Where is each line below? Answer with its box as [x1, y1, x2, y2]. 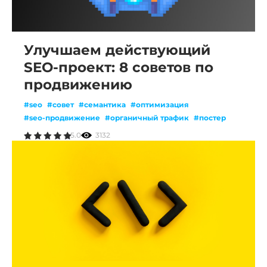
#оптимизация [131, 100, 189, 110]
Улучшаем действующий [24, 41, 210, 59]
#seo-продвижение [24, 113, 100, 123]
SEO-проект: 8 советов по [24, 58, 213, 76]
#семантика [79, 100, 126, 110]
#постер [194, 113, 226, 123]
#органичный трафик [105, 113, 189, 123]
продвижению [24, 76, 132, 94]
